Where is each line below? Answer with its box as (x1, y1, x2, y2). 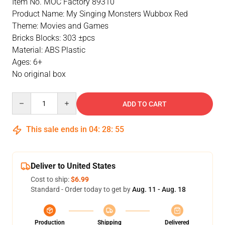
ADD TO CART (123, 100, 167, 108)
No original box (12, 69, 66, 79)
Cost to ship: (31, 175, 71, 183)
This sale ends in (24, 125, 89, 134)
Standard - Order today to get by (31, 185, 132, 193)
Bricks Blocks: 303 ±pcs (12, 33, 95, 43)
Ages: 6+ (12, 57, 42, 67)
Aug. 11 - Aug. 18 (132, 185, 186, 193)
